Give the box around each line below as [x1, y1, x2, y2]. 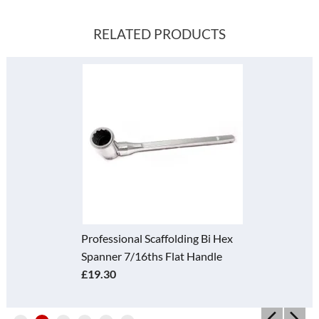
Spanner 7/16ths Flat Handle [80, 249, 222, 263]
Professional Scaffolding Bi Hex [80, 231, 233, 245]
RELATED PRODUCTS [93, 25, 226, 42]
